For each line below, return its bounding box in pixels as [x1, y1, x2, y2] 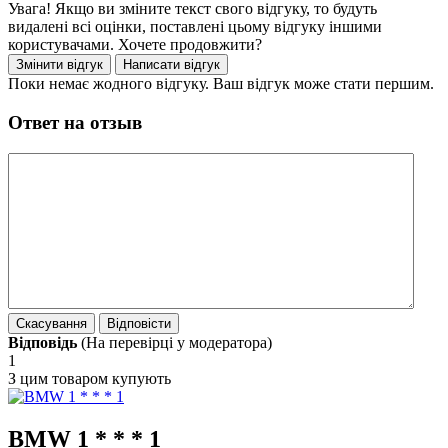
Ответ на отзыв [8, 112, 142, 134]
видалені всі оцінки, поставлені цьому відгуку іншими [8, 18, 382, 36]
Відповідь [8, 333, 81, 351]
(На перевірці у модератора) [81, 333, 272, 351]
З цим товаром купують [8, 369, 171, 387]
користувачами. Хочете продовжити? [8, 36, 262, 54]
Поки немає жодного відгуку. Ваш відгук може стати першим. [8, 75, 434, 93]
